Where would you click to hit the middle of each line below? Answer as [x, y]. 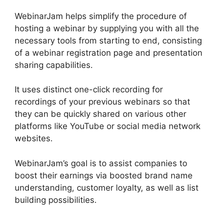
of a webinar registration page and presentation [109, 53]
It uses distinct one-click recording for [89, 90]
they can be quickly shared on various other [100, 114]
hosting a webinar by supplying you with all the [107, 28]
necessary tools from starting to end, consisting [108, 40]
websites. [34, 139]
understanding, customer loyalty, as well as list [107, 187]
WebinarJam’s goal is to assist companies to [101, 163]
